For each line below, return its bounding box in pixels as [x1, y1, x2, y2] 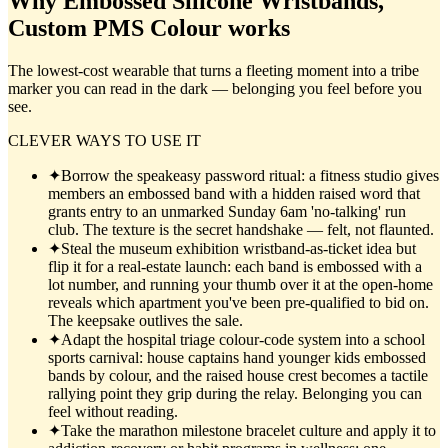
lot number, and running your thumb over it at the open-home [48, 276, 433, 293]
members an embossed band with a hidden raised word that [48, 185, 420, 202]
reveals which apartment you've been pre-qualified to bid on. [48, 294, 429, 311]
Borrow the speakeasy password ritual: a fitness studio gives [61, 167, 439, 184]
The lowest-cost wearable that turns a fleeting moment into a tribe [8, 62, 419, 79]
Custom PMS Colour [8, 15, 222, 42]
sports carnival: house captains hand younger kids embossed [48, 349, 426, 366]
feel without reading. [48, 403, 178, 420]
